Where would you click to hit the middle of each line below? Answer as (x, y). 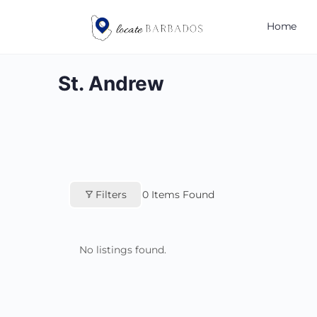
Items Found (181, 194)
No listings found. (123, 250)
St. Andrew (111, 83)
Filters (111, 194)
